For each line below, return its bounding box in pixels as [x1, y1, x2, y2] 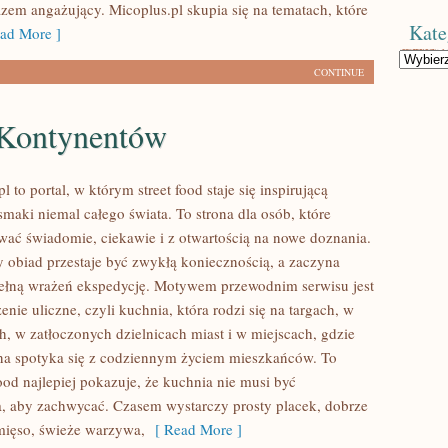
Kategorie [398, 49, 444, 65]
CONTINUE [314, 65, 364, 79]
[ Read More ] [145, 419, 242, 439]
